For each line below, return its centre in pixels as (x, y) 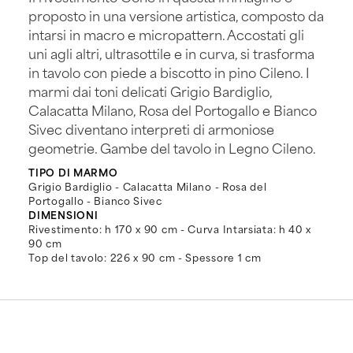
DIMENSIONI (63, 215)
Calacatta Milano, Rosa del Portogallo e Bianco (173, 110)
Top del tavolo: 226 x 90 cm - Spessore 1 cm (145, 257)
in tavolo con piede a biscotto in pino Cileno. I (169, 72)
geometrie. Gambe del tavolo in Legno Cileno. (173, 148)
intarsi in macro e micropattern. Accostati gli (167, 34)
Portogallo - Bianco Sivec (95, 201)
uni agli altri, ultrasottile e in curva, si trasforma (172, 53)
